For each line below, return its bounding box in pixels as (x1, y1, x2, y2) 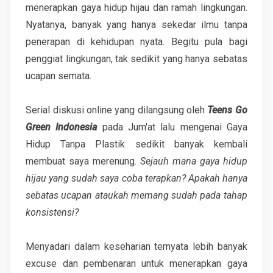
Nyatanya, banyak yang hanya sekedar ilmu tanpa (26, 18, 247, 30)
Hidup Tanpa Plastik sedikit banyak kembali (26, 138, 247, 150)
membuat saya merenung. (26, 155, 140, 167)
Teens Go (207, 104, 247, 116)
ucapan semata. (26, 69, 92, 82)
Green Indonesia (26, 121, 97, 133)
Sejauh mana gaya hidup (140, 155, 247, 167)
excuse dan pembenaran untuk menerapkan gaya (26, 257, 247, 269)
